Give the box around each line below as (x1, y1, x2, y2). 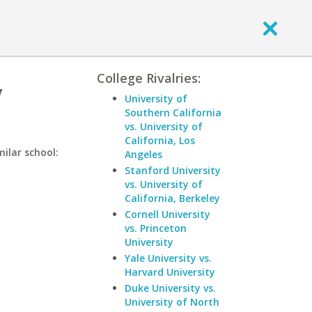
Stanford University (125, 164, 221, 177)
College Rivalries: (97, 70, 201, 86)
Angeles (125, 148, 162, 161)
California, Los (125, 134, 195, 147)
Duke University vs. (125, 281, 216, 295)
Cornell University (125, 208, 210, 221)
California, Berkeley (125, 192, 220, 205)
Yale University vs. (125, 251, 212, 265)
